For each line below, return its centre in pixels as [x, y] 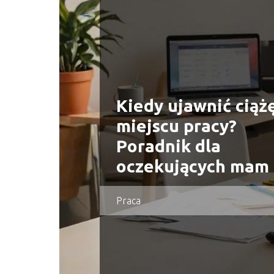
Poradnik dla [168, 146]
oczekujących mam [192, 166]
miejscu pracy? [176, 126]
